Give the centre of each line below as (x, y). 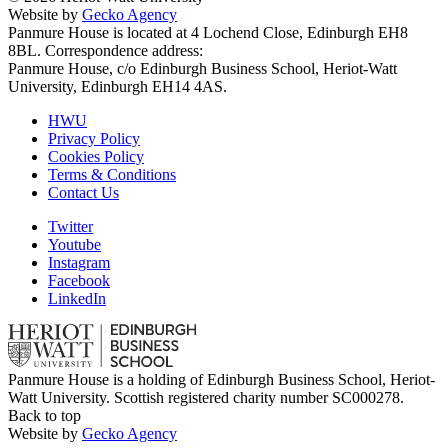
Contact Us (83, 192)
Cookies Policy (96, 156)
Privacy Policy (94, 138)
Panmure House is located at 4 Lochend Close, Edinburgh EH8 (208, 32)
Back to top (44, 415)
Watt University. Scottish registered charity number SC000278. (206, 397)
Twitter (70, 226)
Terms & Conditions (112, 174)
